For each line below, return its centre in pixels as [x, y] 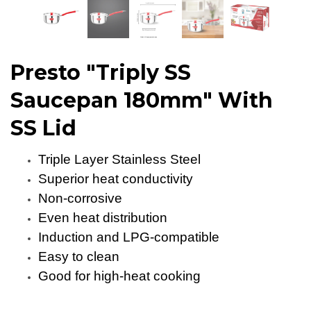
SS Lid [43, 128]
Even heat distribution [103, 218]
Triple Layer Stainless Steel [119, 159]
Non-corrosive [80, 198]
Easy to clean [79, 257]
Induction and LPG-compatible [129, 237]
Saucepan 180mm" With [142, 100]
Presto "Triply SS [101, 73]
